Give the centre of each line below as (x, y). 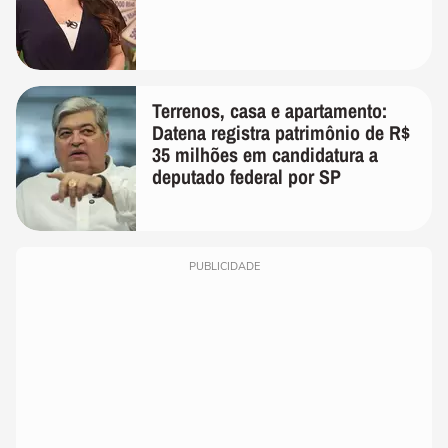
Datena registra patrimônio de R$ (281, 132)
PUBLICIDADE (224, 266)
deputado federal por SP (246, 176)
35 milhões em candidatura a (265, 154)
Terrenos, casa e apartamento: (269, 110)
